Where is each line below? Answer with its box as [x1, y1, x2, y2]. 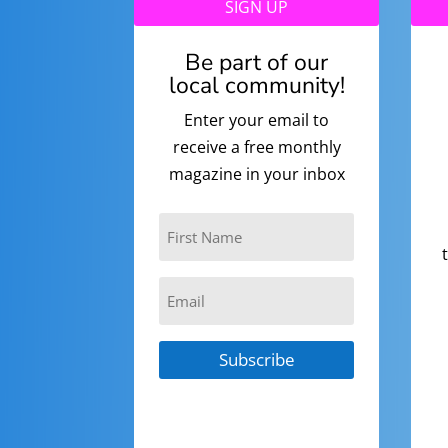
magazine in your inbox [168, 163, 345, 186]
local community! [168, 70, 345, 102]
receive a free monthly [172, 136, 341, 159]
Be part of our [185, 47, 329, 79]
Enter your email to [184, 109, 330, 132]
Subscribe [218, 348, 295, 372]
